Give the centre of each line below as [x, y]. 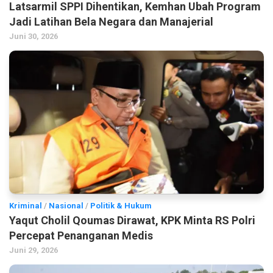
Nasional [66, 205]
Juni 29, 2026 [34, 250]
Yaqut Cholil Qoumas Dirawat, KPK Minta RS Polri [132, 220]
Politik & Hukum [121, 205]
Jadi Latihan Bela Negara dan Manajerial [111, 22]
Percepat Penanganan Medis [81, 235]
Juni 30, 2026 [34, 37]
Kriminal [26, 205]
